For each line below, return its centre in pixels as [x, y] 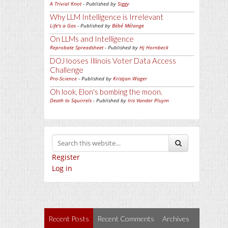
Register [66, 157]
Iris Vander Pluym [148, 101]
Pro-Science [63, 79]
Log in [62, 168]
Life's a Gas [63, 26]
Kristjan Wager [130, 79]
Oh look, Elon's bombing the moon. [106, 92]
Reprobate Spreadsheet [77, 48]
